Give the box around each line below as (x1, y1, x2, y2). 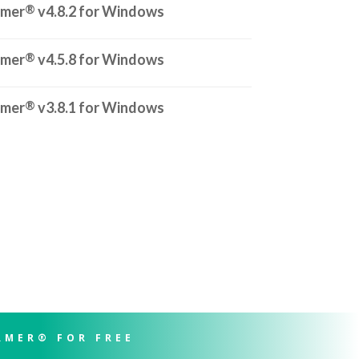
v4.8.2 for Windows (34, 2, 164, 20)
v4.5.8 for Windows (34, 50, 164, 68)
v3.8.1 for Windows (34, 99, 164, 116)
